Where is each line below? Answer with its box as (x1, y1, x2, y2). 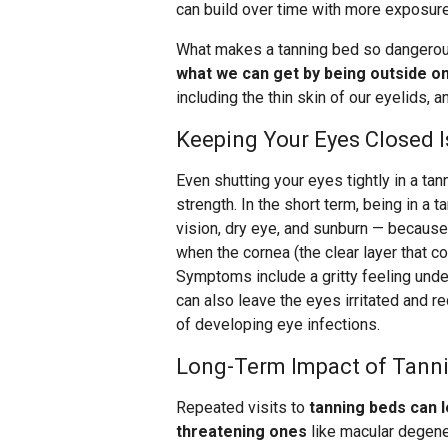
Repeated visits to (176, 398, 309, 418)
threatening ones (176, 422, 307, 442)
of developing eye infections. (176, 315, 380, 335)
